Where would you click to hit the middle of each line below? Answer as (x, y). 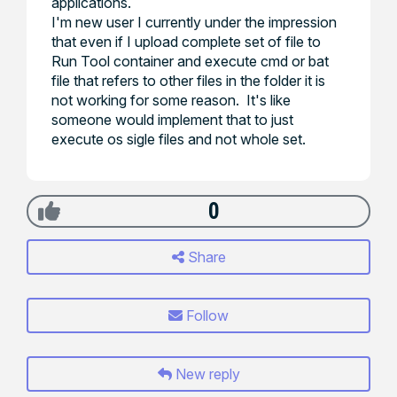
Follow (207, 315)
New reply (206, 374)
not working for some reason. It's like (171, 100)
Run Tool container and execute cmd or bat (190, 61)
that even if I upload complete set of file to (186, 42)
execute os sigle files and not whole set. (179, 139)
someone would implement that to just (172, 120)
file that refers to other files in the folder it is (188, 81)
